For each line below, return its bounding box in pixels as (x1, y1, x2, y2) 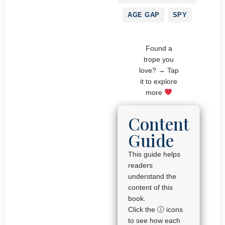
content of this (128, 183, 173, 192)
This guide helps (128, 150, 180, 159)
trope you (144, 55, 174, 63)
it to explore (140, 77, 177, 85)
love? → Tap (139, 66, 179, 74)
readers (128, 161, 153, 170)
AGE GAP (128, 11, 160, 19)
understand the (128, 172, 176, 181)
